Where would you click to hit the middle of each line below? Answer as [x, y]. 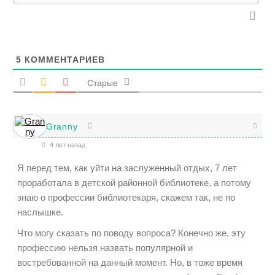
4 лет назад [67, 145]
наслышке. [40, 212]
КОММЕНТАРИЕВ [63, 60]
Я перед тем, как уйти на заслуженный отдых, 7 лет [127, 168]
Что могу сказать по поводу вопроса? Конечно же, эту [131, 233]
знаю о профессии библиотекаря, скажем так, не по [126, 198]
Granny [62, 126]
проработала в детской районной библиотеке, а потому [134, 183]
